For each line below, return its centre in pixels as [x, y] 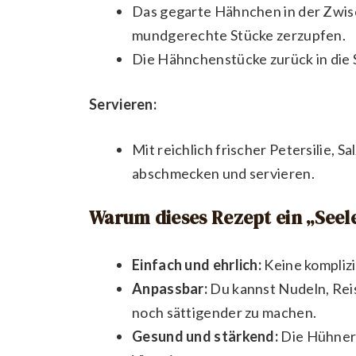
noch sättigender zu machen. [224, 312]
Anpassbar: [170, 288]
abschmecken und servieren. [223, 173]
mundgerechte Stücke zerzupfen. [239, 35]
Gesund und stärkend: [205, 336]
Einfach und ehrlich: [197, 264]
